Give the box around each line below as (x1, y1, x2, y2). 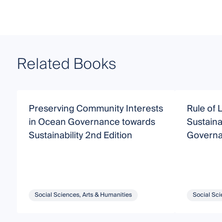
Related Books (16, 51, 116, 77)
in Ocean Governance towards (28, 114, 155, 130)
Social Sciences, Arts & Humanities (34, 189, 132, 200)
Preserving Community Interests (28, 101, 163, 116)
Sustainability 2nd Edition (28, 127, 132, 143)
